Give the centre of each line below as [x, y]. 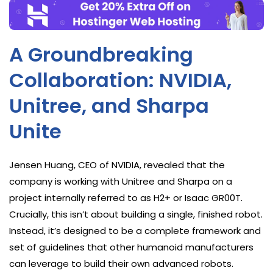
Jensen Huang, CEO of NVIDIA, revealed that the [117, 165]
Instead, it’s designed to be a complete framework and [135, 231]
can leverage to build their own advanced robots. [121, 264]
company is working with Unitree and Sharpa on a [121, 182]
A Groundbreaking [101, 55]
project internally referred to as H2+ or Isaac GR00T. [126, 198]
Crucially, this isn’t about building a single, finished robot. [136, 214]
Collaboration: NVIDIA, [120, 80]
